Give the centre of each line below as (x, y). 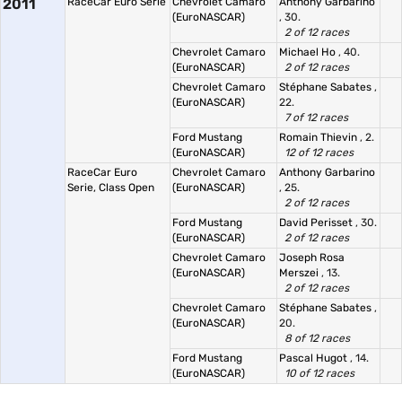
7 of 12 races (316, 118)
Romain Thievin (319, 137)
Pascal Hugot (315, 358)
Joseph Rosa (312, 258)
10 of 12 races (319, 373)
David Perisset (317, 223)
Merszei (300, 273)
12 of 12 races (319, 153)
